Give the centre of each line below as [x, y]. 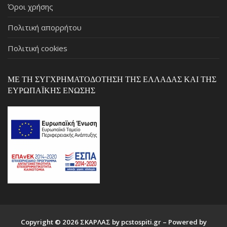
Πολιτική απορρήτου [45, 27]
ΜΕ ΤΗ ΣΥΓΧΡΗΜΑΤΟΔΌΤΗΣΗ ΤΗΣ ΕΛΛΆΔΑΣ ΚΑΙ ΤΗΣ [112, 79]
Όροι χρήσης [30, 6]
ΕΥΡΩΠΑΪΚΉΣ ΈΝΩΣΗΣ [51, 90]
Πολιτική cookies [37, 48]
